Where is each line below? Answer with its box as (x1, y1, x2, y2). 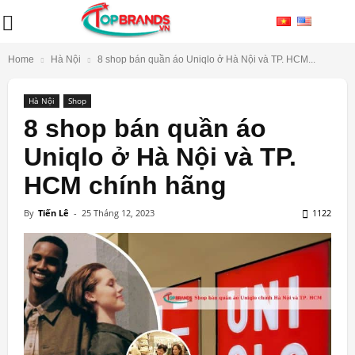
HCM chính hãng (24, 171, 227, 200)
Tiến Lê (38, 207, 69, 219)
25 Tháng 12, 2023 (82, 207, 155, 219)
